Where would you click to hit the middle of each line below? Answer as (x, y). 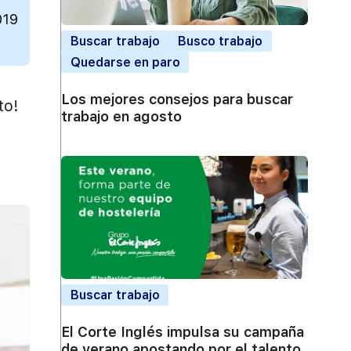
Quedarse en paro (125, 62)
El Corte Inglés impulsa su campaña (183, 332)
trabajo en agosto (121, 117)
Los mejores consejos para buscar (177, 100)
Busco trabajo (220, 41)
